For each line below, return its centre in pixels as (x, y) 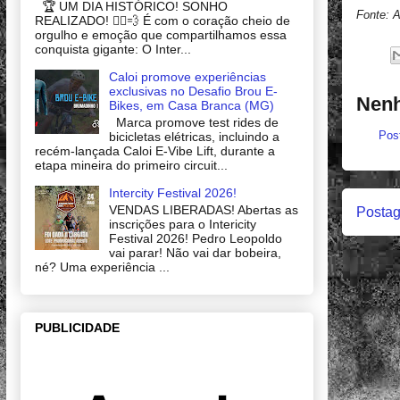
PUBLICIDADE (77, 327)
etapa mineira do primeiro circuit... (131, 165)
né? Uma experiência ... (102, 267)
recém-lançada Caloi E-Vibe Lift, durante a (155, 150)
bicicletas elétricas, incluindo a (194, 136)
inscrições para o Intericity (182, 224)
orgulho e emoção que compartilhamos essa (161, 34)
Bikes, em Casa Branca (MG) (191, 105)
